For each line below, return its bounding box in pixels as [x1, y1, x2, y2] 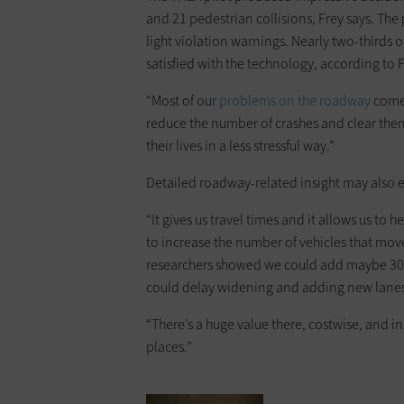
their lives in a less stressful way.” [146, 135, 335, 155]
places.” [146, 336, 192, 356]
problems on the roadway [219, 90, 371, 110]
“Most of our [146, 90, 219, 110]
